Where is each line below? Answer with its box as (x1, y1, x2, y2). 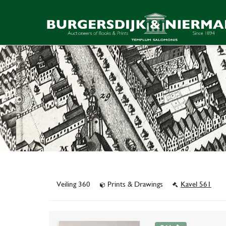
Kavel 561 (181, 180, 211, 189)
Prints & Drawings (105, 180, 165, 189)
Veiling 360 (56, 180, 92, 189)
